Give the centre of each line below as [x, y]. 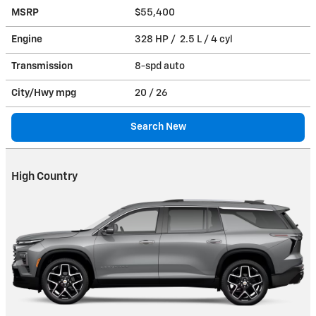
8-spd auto [161, 66]
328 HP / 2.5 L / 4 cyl [185, 39]
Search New [158, 127]
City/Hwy [34, 93]
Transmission [42, 66]
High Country [44, 176]
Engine [27, 39]
